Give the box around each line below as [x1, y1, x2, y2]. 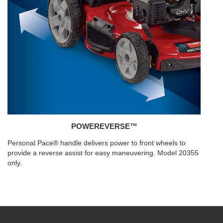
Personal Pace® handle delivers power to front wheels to [7, 138, 186, 147]
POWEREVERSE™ [71, 121, 137, 130]
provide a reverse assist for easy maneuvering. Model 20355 [7, 148, 199, 157]
